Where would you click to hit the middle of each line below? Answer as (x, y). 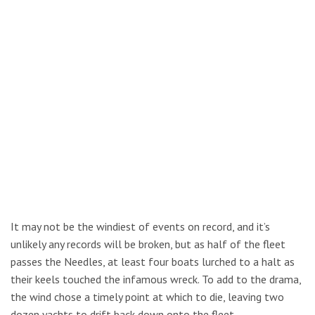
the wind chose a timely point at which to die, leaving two (147, 297)
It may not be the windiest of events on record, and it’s (140, 226)
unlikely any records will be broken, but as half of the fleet (148, 244)
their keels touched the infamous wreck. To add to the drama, (156, 279)
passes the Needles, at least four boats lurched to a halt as (153, 262)
